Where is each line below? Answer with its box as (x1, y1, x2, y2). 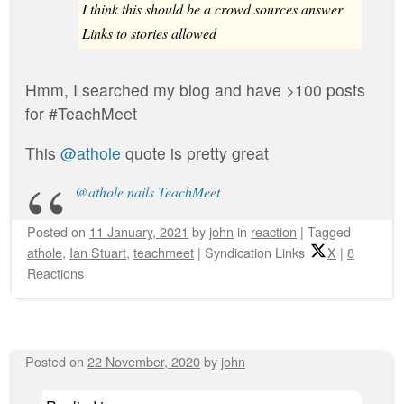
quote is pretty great (121, 141, 269, 164)
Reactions (27, 263, 84, 283)
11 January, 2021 (89, 222, 188, 242)
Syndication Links (205, 243, 305, 262)
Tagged (308, 222, 351, 242)
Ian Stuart (69, 243, 126, 262)
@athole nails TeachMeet (75, 182, 220, 202)
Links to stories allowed (82, 23, 216, 43)
